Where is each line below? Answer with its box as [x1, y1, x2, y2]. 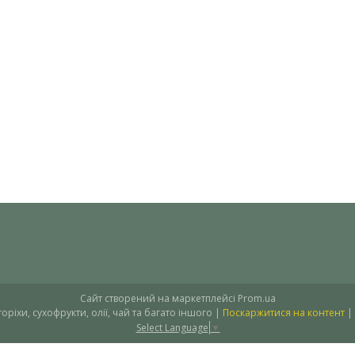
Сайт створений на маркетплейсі [79, 292, 238, 305]
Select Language [136, 320, 208, 334]
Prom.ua [237, 292, 276, 305]
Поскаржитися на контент [223, 306, 345, 319]
